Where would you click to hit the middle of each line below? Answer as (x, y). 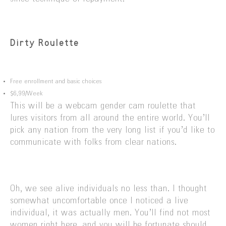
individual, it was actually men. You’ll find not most (110, 213)
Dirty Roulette (45, 43)
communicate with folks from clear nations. (93, 143)
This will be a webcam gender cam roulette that (103, 106)
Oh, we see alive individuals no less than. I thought (108, 189)
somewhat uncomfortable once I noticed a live (99, 201)
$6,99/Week (26, 94)
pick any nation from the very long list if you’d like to (112, 130)
